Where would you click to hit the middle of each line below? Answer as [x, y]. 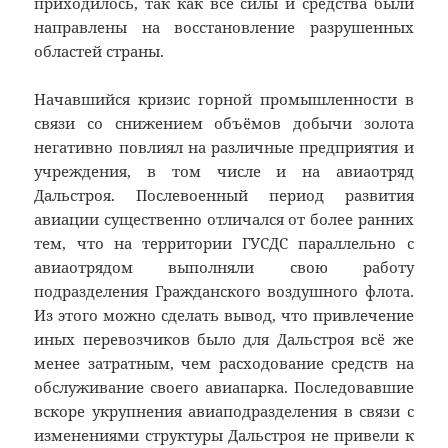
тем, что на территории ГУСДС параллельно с [224, 243]
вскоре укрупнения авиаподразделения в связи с [224, 411]
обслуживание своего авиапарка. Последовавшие [224, 387]
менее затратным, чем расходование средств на [224, 363]
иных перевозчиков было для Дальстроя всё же [224, 339]
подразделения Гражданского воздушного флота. [224, 291]
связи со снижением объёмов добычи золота [224, 123]
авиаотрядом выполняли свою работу [224, 267]
